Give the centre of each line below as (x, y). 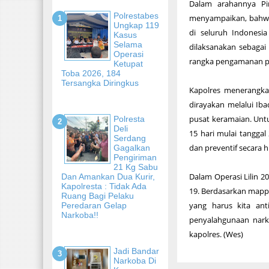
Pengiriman (135, 157)
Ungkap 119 (136, 25)
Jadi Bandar (136, 251)
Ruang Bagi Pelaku (98, 195)
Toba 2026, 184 (91, 73)
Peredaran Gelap (94, 205)
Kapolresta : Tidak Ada (104, 186)
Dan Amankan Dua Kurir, (108, 176)
